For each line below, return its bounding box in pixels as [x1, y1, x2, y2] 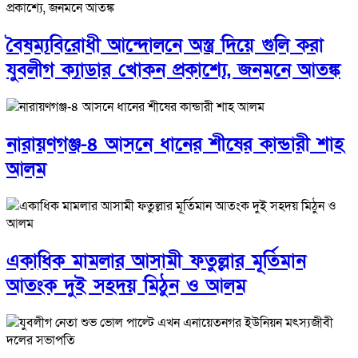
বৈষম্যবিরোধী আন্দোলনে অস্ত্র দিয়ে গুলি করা [6, 33, 324, 58]
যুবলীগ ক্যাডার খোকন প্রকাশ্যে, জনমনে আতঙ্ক [6, 58, 340, 83]
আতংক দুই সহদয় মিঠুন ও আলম [6, 272, 246, 298]
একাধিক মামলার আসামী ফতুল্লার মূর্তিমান [6, 248, 306, 273]
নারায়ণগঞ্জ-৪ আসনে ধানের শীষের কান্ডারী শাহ [6, 132, 344, 157]
